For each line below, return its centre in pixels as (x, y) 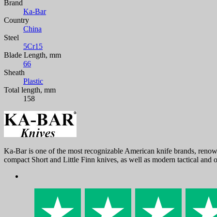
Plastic (33, 81)
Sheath (14, 72)
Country (16, 20)
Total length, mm (30, 90)
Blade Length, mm (32, 55)
